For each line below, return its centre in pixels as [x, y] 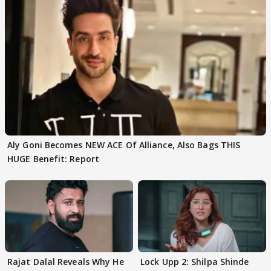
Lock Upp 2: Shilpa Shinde [195, 262]
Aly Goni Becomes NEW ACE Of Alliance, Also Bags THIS [124, 145]
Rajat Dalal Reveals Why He [66, 262]
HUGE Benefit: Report [53, 158]
